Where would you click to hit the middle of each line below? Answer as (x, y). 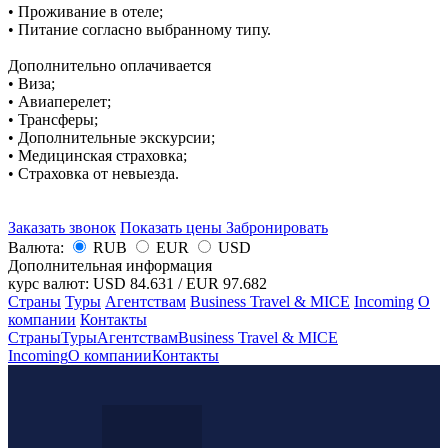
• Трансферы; (53, 120)
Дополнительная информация (110, 266)
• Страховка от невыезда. (93, 174)
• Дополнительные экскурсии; (113, 138)
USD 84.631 (133, 284)
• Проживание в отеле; (85, 12)
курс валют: (48, 284)
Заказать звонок (62, 228)
